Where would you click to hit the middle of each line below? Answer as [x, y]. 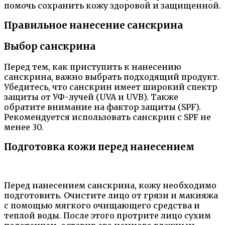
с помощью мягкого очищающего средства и [102, 206]
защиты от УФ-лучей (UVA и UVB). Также [91, 97]
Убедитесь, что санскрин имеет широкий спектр [111, 87]
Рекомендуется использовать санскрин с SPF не [107, 117]
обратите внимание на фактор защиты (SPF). [102, 107]
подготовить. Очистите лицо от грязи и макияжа [111, 196]
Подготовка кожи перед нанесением [99, 147]
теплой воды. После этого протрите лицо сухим [107, 216]
